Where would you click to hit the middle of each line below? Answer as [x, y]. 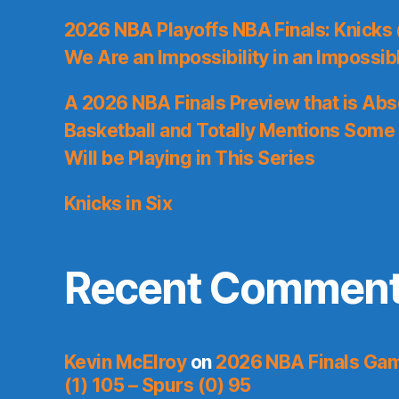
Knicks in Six [118, 204]
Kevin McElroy [126, 362]
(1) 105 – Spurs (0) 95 [158, 386]
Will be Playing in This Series [190, 159]
